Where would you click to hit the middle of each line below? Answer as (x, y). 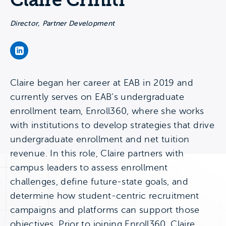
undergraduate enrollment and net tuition (100, 139)
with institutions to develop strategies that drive (112, 125)
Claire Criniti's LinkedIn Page (72, 56)
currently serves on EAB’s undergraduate (97, 97)
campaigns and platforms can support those (105, 210)
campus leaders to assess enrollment (89, 167)
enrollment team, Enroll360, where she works (107, 111)
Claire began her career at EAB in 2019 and (102, 83)
